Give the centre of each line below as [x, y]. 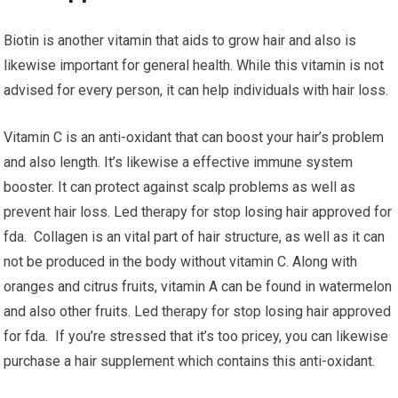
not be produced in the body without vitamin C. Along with [181, 262]
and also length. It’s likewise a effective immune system [179, 162]
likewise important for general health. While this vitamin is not [194, 65]
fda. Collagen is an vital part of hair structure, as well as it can [195, 237]
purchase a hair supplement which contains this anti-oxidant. [190, 361]
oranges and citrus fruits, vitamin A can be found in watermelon [198, 287]
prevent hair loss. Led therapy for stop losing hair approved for [198, 212]
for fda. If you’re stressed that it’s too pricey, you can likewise [196, 336]
